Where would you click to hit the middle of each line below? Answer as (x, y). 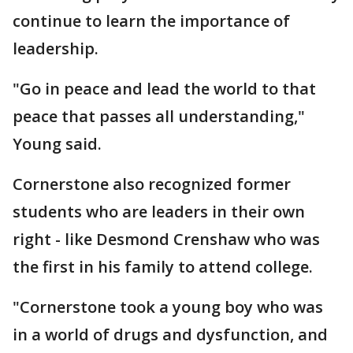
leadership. (56, 48)
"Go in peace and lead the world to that (164, 89)
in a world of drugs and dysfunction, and (170, 334)
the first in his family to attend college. (165, 267)
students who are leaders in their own (159, 212)
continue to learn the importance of (151, 21)
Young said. (57, 144)
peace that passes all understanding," (159, 116)
